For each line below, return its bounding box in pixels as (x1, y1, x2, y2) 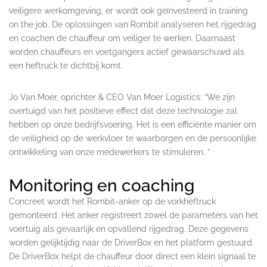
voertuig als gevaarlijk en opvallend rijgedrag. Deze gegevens (9, 223, 249, 234)
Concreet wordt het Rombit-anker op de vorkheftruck (9, 196, 216, 206)
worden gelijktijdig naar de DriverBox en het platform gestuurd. (9, 237, 254, 247)
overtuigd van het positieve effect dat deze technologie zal (9, 105, 237, 116)
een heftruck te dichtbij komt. (9, 60, 123, 70)
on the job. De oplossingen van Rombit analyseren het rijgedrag (9, 19, 256, 29)
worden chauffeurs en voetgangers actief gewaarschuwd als (9, 46, 244, 57)
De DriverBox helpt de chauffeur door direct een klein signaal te (9, 251, 256, 261)
